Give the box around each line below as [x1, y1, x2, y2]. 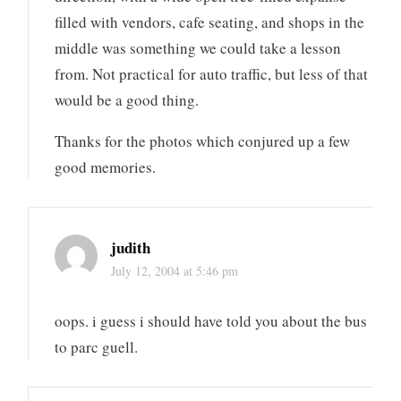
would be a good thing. [55, 90, 200, 111]
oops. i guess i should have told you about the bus [55, 311, 368, 332]
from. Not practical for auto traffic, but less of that [55, 64, 369, 85]
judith [111, 235, 151, 259]
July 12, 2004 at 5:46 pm [111, 261, 239, 279]
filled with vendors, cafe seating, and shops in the [55, 12, 365, 33]
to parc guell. [55, 337, 139, 358]
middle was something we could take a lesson [55, 38, 342, 59]
